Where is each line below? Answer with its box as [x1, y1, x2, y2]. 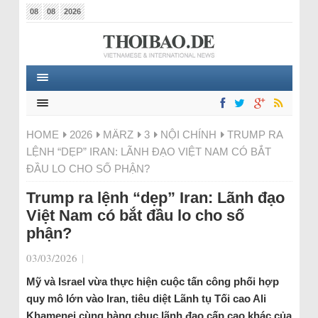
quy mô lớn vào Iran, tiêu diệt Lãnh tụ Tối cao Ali [26, 292, 266, 305]
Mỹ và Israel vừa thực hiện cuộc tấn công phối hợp [26, 275, 279, 287]
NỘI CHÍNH [160, 128, 216, 141]
